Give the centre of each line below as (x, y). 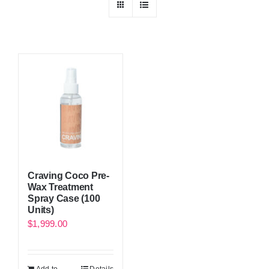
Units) (41, 210)
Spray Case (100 (64, 199)
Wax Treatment (60, 187)
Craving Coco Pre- (68, 176)
